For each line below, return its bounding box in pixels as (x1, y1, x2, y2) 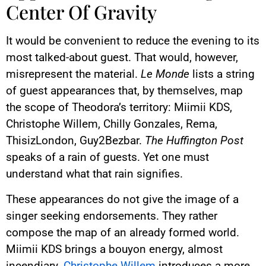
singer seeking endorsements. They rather (6, 208, 217, 223)
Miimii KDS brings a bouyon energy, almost (6, 242, 223, 256)
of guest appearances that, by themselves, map (6, 84, 243, 98)
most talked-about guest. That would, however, (6, 50, 238, 65)
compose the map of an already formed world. (6, 225, 239, 239)
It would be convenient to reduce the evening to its (6, 34, 259, 48)
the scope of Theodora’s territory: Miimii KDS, (6, 100, 232, 115)
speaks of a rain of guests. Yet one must (6, 150, 209, 164)
